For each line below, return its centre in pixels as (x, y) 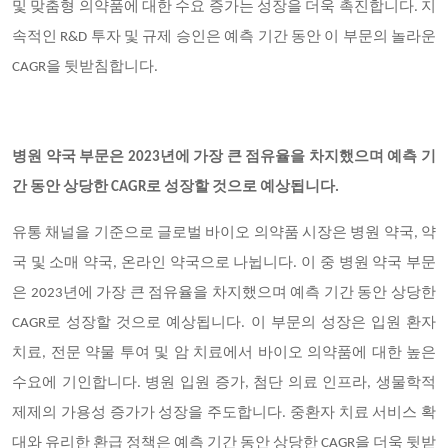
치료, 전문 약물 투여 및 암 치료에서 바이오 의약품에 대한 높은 (224, 353)
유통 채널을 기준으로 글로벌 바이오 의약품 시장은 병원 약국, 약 (224, 233)
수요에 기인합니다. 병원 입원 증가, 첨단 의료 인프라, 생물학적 (224, 383)
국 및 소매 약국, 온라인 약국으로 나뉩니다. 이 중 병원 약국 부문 (224, 263)
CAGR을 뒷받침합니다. (85, 67)
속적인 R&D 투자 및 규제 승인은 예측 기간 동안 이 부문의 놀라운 (224, 37)
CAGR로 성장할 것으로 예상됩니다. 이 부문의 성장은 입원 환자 (224, 323)
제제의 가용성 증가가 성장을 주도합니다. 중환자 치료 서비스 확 (224, 413)
